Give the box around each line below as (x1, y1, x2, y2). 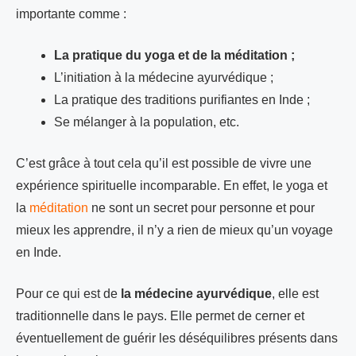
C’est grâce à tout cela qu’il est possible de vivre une (16, 156, 311, 170)
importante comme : (16, 6, 126, 21)
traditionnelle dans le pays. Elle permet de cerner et (16, 308, 304, 323)
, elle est (272, 286, 319, 300)
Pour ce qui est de (16, 286, 121, 300)
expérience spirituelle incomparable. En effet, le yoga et (16, 178, 327, 192)
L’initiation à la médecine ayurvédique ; (54, 70, 273, 84)
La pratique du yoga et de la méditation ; (54, 48, 295, 62)
